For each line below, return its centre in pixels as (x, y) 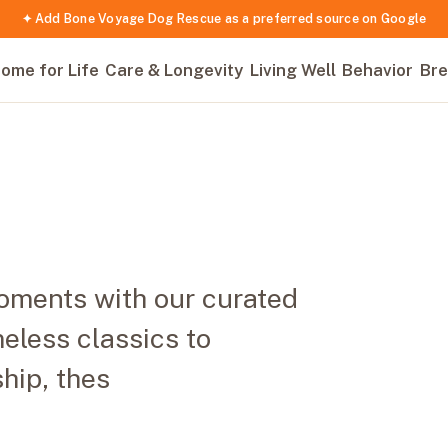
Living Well (292, 70)
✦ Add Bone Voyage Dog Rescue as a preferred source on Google (224, 18)
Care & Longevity (174, 70)
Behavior (378, 70)
